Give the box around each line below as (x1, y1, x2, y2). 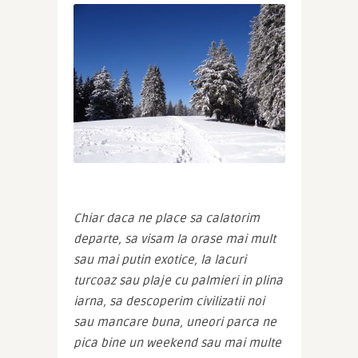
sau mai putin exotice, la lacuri (73, 253, 246, 268)
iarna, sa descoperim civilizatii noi (73, 294, 265, 309)
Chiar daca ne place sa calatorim (73, 211, 260, 226)
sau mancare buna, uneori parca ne (73, 315, 276, 330)
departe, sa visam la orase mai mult (73, 232, 276, 247)
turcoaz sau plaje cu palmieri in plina (73, 273, 283, 288)
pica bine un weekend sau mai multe (73, 336, 281, 351)
